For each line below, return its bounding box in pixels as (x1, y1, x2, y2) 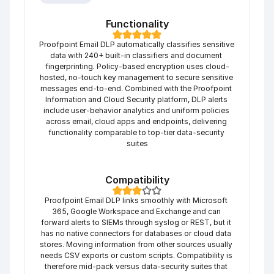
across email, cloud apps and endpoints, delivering (45, 117, 227, 126)
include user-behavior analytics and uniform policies (43, 106, 229, 115)
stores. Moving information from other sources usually (40, 240, 232, 249)
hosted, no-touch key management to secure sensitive (39, 73, 233, 82)
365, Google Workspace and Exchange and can (51, 207, 221, 216)
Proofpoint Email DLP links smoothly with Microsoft (45, 196, 228, 205)
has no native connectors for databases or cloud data (41, 229, 231, 238)
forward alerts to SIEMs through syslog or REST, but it (41, 218, 231, 227)
